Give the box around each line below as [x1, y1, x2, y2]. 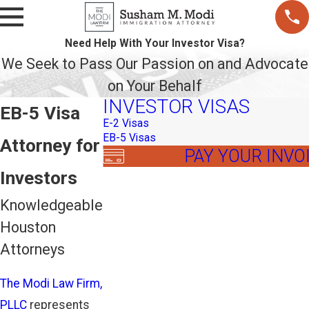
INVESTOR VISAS [103, 94, 250, 118]
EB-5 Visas [103, 131, 156, 144]
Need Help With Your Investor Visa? [64, 37, 245, 50]
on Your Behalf [107, 77, 202, 94]
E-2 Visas [103, 117, 149, 130]
